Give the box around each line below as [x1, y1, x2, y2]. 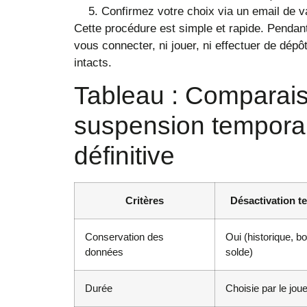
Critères [125, 195, 164, 207]
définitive [73, 142, 175, 171]
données [84, 246, 123, 258]
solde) [225, 246, 253, 258]
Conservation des [84, 231, 164, 243]
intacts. [73, 56, 112, 69]
